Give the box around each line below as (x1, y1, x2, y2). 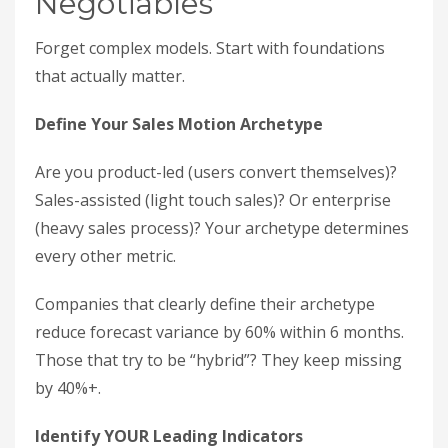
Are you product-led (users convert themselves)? (35, 161, 397, 183)
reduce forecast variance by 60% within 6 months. (35, 321, 404, 343)
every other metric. (35, 245, 176, 267)
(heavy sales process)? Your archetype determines (35, 217, 409, 239)
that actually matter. (35, 65, 185, 87)
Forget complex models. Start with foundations (35, 37, 385, 59)
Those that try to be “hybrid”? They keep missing (35, 349, 402, 371)
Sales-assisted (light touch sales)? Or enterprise (35, 189, 391, 211)
